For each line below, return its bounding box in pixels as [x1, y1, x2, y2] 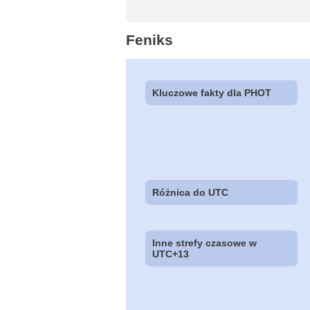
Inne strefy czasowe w [152, 237, 257, 249]
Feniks [126, 31, 173, 48]
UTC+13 [152, 248, 190, 260]
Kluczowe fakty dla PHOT [152, 86, 272, 98]
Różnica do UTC [152, 186, 229, 198]
